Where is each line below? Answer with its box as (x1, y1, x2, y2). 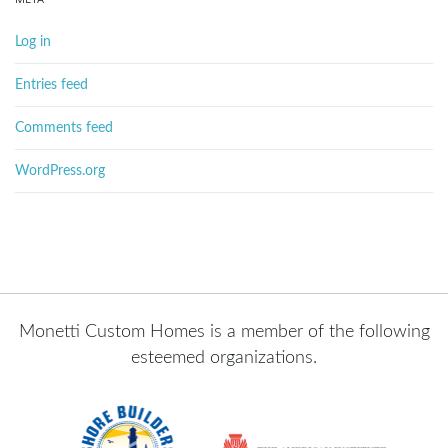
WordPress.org (15, 164, 105, 178)
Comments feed (15, 121, 113, 135)
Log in (15, 35, 51, 49)
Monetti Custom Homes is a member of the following (18, 323, 430, 341)
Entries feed (15, 78, 88, 92)
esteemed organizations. (131, 349, 317, 367)
